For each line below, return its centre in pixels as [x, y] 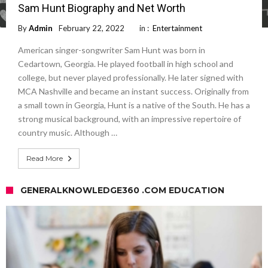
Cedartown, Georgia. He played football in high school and [126, 64]
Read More [45, 159]
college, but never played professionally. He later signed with [131, 78]
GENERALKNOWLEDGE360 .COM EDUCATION [122, 191]
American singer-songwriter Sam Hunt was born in [112, 50]
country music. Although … [68, 133]
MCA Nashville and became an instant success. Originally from [133, 92]
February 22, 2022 [92, 28]
